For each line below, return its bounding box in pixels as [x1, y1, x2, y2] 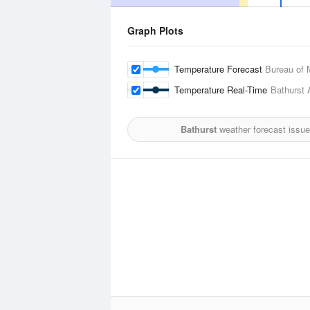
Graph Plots [127, 24, 183, 37]
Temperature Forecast [174, 62, 265, 75]
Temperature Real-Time [174, 83, 271, 96]
